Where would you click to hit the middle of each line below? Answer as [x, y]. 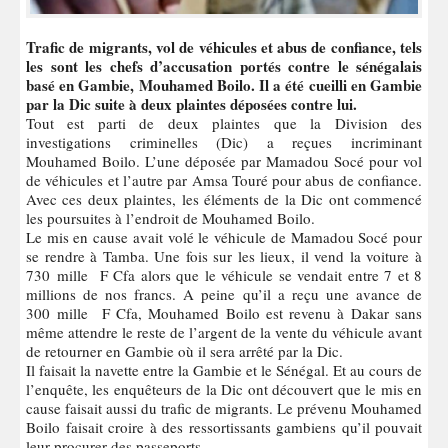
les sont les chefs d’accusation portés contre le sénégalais [224, 65]
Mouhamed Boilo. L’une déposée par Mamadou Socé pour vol [224, 160]
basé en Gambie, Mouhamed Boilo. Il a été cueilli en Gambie [224, 84]
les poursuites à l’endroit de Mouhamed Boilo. [170, 217]
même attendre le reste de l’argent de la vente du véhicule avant [224, 331]
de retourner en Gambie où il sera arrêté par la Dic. [184, 350]
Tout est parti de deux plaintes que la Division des [224, 122]
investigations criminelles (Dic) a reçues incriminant [224, 141]
